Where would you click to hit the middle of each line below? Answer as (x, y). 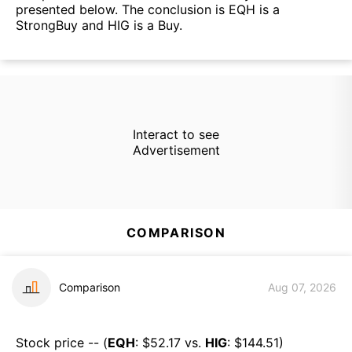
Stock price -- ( (62, 342)
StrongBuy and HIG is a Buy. (99, 26)
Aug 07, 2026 (302, 288)
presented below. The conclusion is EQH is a (148, 10)
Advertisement (176, 150)
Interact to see (176, 134)
